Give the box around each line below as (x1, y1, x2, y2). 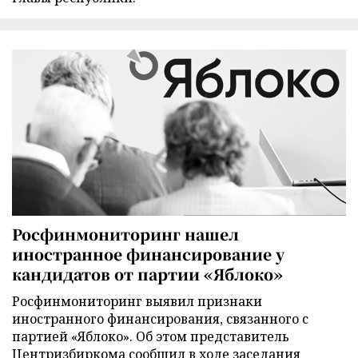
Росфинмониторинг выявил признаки (12, 292, 262, 310)
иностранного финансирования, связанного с (12, 309, 308, 328)
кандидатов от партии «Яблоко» (12, 262, 283, 284)
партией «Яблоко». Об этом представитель (12, 327, 289, 345)
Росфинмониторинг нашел (12, 222, 239, 245)
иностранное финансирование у (12, 242, 284, 265)
